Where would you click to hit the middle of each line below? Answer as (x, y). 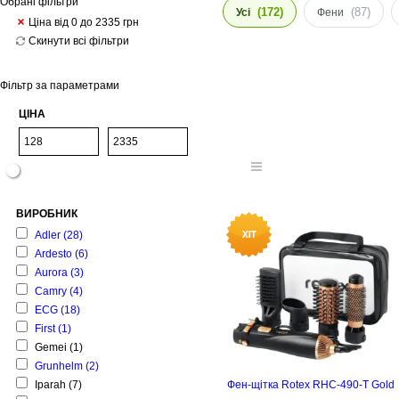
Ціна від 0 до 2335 (76, 22)
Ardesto (53, 254)
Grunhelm (59, 366)
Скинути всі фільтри (79, 41)
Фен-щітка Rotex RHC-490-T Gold (311, 385)
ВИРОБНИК (47, 214)
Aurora (51, 273)
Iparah (50, 385)
